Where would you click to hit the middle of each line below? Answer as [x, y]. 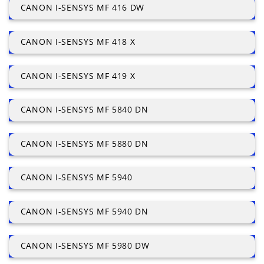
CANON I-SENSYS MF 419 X [78, 75]
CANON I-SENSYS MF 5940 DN [84, 211]
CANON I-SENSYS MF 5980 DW [85, 245]
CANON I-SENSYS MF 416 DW [82, 8]
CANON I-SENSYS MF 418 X [78, 41]
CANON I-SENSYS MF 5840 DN [84, 110]
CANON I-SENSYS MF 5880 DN [84, 143]
